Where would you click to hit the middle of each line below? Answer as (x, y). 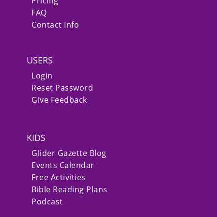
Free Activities (59, 178)
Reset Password (62, 88)
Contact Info (55, 25)
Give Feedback (59, 100)
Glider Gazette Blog (69, 153)
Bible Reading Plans (70, 190)
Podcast (47, 202)
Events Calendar (63, 165)
